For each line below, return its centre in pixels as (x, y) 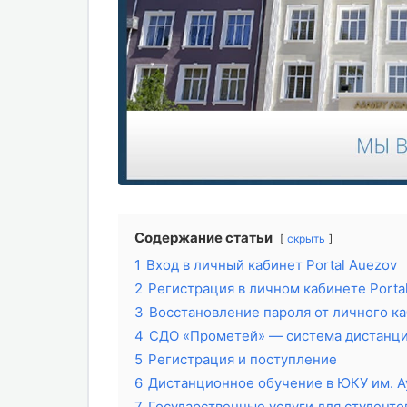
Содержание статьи (203, 238)
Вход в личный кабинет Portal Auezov (271, 265)
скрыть (306, 239)
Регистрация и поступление (242, 360)
